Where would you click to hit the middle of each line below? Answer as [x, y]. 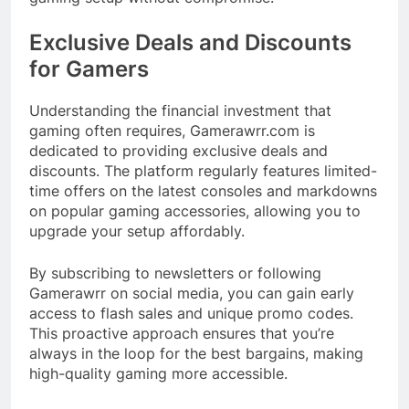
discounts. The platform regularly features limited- [203, 171]
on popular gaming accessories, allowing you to [195, 211]
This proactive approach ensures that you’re [182, 334]
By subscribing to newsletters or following [175, 273]
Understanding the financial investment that [180, 111]
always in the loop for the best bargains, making [196, 354]
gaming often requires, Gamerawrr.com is [172, 131]
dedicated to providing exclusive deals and [178, 151]
